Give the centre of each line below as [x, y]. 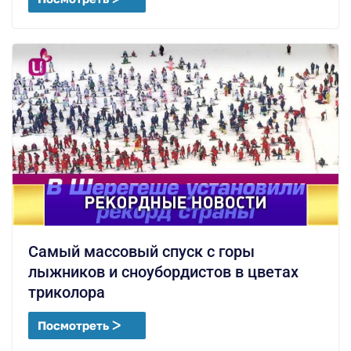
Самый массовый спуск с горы [141, 251]
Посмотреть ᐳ [79, 325]
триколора [67, 292]
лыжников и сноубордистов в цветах [163, 271]
